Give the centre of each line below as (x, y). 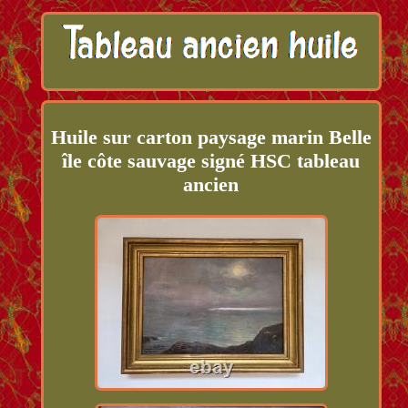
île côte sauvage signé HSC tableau (211, 160)
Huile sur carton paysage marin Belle (211, 137)
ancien (211, 184)
